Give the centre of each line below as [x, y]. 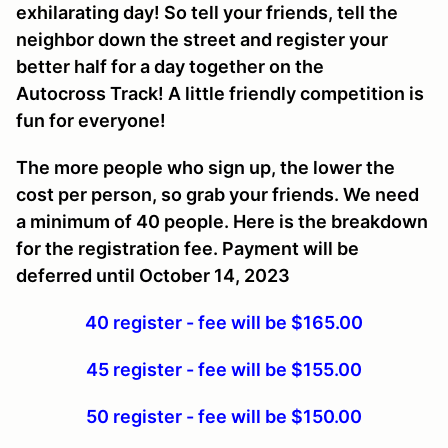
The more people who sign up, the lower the [205, 167]
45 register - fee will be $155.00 [224, 369]
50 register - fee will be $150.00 [224, 416]
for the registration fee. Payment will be [187, 248]
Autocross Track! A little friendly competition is [220, 93]
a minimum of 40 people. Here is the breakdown [222, 221]
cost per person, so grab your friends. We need [217, 194]
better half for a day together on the [170, 66]
